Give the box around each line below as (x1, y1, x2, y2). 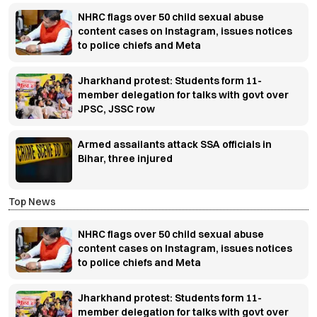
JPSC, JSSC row (78, 103, 155, 116)
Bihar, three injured (78, 152, 173, 166)
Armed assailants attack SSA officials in (78, 138, 272, 151)
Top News (8, 195, 56, 209)
